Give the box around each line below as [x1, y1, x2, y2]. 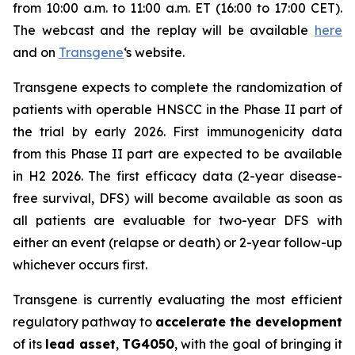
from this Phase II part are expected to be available [13, 146, 342, 162]
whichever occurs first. [13, 257, 147, 273]
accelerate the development [155, 314, 342, 330]
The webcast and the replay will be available [13, 22, 315, 38]
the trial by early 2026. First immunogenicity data [13, 124, 342, 139]
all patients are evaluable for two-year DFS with [13, 212, 342, 228]
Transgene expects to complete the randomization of [13, 79, 342, 95]
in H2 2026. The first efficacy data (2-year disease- [13, 168, 342, 184]
